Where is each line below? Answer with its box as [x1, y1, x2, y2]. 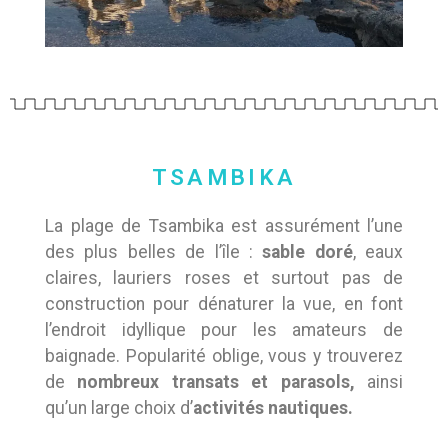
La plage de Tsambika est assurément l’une [45, 216, 403, 237]
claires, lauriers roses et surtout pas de [45, 268, 403, 289]
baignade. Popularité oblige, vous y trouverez [45, 346, 403, 367]
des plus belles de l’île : [45, 242, 263, 263]
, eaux [352, 242, 403, 263]
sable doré [262, 242, 353, 263]
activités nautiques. [193, 398, 353, 419]
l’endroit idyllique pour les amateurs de [45, 320, 403, 341]
